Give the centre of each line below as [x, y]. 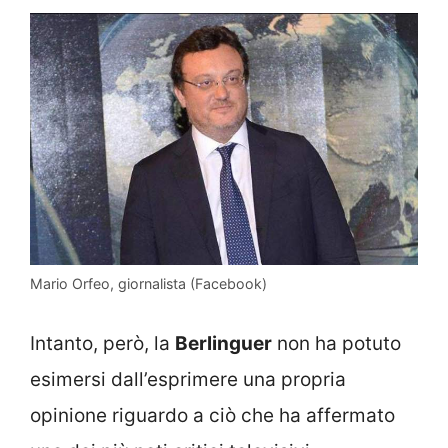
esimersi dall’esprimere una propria [188, 379]
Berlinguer [223, 343]
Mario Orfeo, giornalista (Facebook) [148, 284]
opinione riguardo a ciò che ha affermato [212, 415]
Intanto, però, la [102, 343]
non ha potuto [336, 343]
